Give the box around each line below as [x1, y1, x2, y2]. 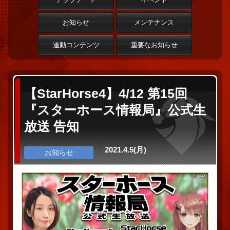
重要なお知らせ [130, 41, 178, 49]
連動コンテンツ [52, 41, 100, 49]
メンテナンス [134, 18, 174, 26]
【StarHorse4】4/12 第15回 [24, 86, 187, 101]
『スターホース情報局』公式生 [24, 103, 206, 117]
